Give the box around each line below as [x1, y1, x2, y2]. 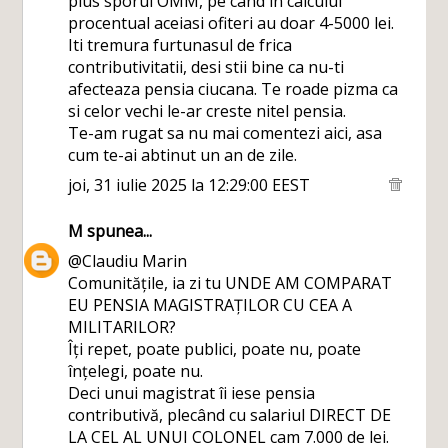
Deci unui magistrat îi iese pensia [68, 382, 316, 404]
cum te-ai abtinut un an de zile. [68, 144, 298, 166]
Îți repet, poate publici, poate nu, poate [68, 338, 362, 360]
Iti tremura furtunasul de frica [68, 34, 293, 56]
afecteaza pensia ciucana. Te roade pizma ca [68, 78, 399, 100]
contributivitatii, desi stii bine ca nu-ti [68, 56, 345, 78]
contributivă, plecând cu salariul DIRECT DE [68, 404, 392, 426]
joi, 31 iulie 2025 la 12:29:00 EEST [68, 174, 311, 196]
